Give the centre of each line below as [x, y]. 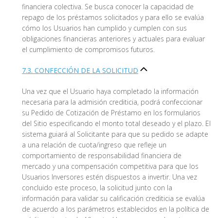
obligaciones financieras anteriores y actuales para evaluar [113, 39]
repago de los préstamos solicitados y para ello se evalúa [113, 18]
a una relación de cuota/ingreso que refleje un [94, 145]
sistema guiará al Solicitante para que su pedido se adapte [115, 134]
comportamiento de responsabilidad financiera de [102, 156]
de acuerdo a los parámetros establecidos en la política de [116, 209]
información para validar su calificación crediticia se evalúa [113, 199]
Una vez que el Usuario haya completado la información [110, 91]
